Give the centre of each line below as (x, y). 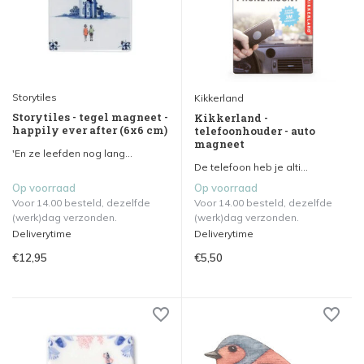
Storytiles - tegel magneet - (90, 117)
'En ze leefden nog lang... (72, 154)
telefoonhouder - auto (255, 130)
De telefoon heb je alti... (251, 167)
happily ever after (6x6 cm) (90, 130)
